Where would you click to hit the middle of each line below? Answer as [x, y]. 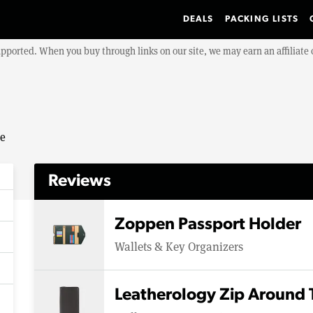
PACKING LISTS [262, 19]
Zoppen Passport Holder [208, 225]
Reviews [80, 182]
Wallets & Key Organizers [179, 246]
